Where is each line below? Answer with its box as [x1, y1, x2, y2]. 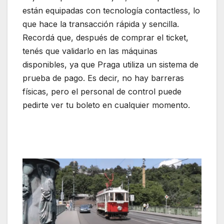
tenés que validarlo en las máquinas [22, 46, 157, 56]
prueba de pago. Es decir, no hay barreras [22, 73, 184, 83]
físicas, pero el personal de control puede [22, 86, 181, 97]
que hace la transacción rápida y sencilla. [22, 19, 179, 29]
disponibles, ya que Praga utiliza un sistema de [22, 59, 198, 70]
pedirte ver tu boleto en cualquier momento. [22, 100, 190, 110]
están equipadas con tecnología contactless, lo [22, 5, 200, 16]
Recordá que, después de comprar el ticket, [22, 32, 188, 43]
